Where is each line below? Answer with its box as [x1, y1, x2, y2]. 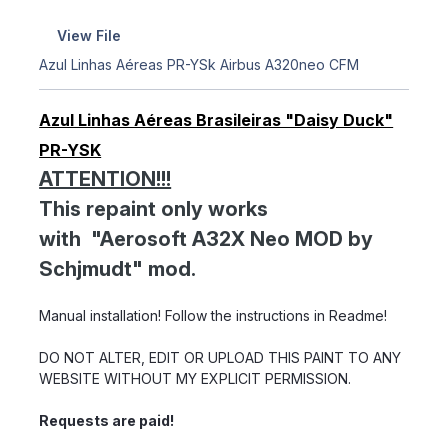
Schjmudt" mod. [39, 256, 197, 281]
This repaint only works [39, 196, 269, 221]
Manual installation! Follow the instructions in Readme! [39, 306, 388, 324]
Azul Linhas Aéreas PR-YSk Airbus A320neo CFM [39, 55, 360, 73]
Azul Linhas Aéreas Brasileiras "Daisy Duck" [39, 109, 394, 130]
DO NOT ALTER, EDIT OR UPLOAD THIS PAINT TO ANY [39, 348, 402, 366]
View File [56, 27, 121, 45]
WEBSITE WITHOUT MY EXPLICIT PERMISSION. [39, 369, 352, 387]
